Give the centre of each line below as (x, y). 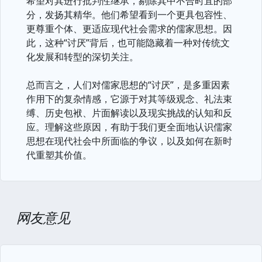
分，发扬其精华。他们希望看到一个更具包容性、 (129, 15)
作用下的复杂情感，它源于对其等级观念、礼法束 (129, 99)
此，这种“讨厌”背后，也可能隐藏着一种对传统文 (128, 43)
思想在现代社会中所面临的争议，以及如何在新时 (129, 141)
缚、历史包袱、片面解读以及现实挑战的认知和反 (129, 113)
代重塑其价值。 (59, 155)
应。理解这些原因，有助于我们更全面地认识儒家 (129, 127)
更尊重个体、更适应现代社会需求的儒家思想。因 (129, 29)
